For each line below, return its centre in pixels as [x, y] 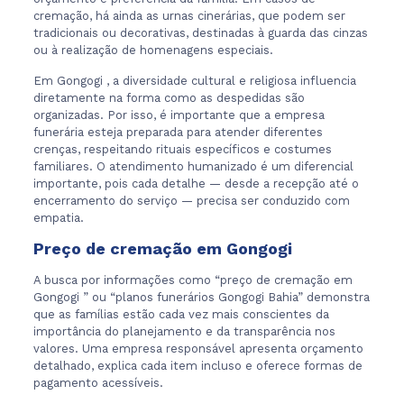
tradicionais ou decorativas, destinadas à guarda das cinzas [200, 33]
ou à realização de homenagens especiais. [153, 50]
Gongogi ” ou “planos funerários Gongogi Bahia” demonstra [201, 297]
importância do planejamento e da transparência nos [184, 331]
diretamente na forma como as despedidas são [169, 98]
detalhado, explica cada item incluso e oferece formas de [197, 366]
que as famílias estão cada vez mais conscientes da [181, 314]
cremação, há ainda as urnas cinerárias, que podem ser [189, 16]
